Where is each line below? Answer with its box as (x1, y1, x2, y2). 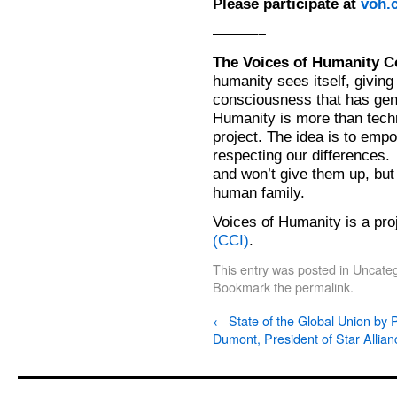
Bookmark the (213, 277, 295, 296)
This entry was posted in (213, 260, 353, 278)
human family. (213, 183, 305, 201)
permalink (295, 277, 350, 296)
